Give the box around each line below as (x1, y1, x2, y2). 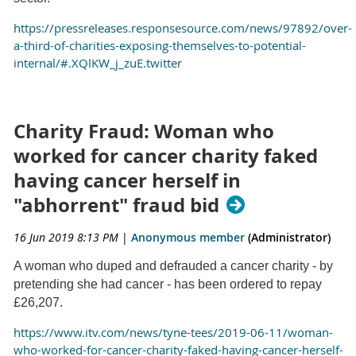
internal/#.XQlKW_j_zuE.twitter (14, 55, 182, 72)
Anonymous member (131, 229, 245, 245)
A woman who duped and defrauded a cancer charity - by (14, 258, 333, 273)
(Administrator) (245, 229, 331, 245)
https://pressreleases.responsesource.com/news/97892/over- (14, 20, 352, 37)
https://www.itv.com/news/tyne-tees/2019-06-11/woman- (14, 323, 333, 340)
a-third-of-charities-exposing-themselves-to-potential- (14, 37, 306, 54)
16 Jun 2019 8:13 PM (14, 229, 118, 245)
